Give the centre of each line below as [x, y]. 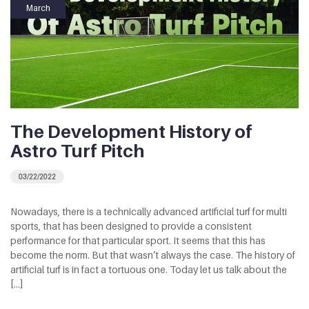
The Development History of [131, 132]
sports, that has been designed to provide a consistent [131, 226]
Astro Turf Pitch [78, 151]
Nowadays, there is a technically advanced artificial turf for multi [149, 212]
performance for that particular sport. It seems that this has [138, 241]
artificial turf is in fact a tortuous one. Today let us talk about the [149, 270]
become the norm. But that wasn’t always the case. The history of [153, 255]
